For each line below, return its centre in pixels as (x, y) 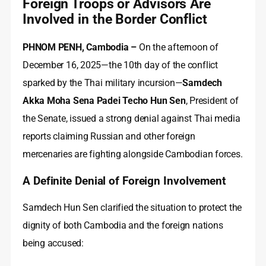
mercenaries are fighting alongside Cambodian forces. (133, 154)
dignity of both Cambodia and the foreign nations (123, 225)
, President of (212, 100)
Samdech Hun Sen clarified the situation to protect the (132, 207)
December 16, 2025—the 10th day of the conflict (120, 65)
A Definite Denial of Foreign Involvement (124, 181)
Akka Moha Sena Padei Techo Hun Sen (104, 100)
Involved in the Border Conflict (115, 19)
